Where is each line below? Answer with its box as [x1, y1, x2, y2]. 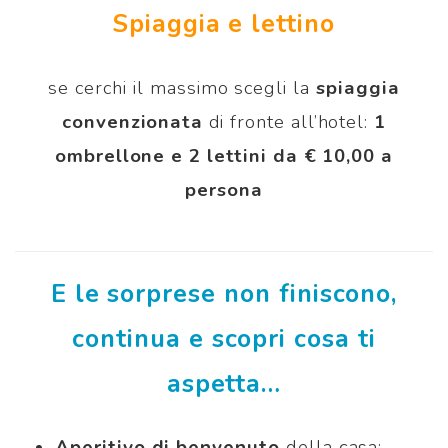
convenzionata [61, 109, 210, 136]
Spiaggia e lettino [112, 7, 336, 42]
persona [185, 177, 263, 204]
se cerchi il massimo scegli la [48, 75, 316, 102]
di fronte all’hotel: [209, 109, 375, 136]
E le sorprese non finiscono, [50, 277, 398, 312]
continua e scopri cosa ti [72, 322, 376, 357]
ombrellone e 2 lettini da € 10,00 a [54, 143, 394, 170]
